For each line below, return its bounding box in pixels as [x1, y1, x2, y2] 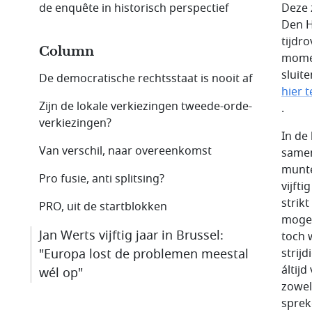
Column [39, 43, 94, 59]
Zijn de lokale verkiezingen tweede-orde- [39, 97, 252, 115]
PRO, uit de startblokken [39, 198, 167, 215]
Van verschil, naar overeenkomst [39, 142, 212, 159]
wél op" [39, 263, 83, 282]
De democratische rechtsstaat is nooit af [39, 70, 253, 87]
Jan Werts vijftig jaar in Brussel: [39, 226, 224, 244]
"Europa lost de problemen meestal [39, 244, 249, 263]
